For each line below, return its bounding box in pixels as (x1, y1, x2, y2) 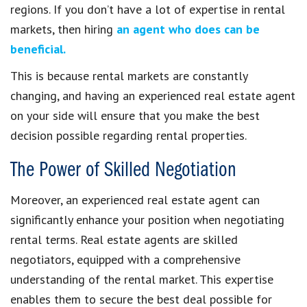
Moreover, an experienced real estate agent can (10, 191, 260, 208)
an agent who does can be (116, 21, 260, 37)
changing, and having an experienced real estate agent (10, 87, 295, 103)
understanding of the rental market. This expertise (10, 271, 273, 287)
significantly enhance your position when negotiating (10, 211, 284, 228)
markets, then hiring (10, 21, 116, 37)
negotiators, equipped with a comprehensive (10, 251, 241, 267)
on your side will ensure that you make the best (10, 107, 260, 123)
